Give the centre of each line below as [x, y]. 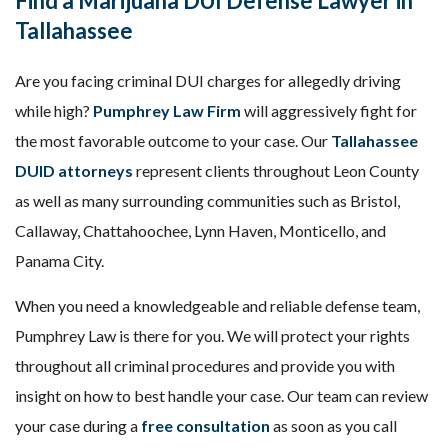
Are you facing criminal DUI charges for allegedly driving [208, 80]
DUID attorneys [74, 170]
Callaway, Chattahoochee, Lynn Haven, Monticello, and [200, 230]
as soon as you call [333, 425]
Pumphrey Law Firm [167, 110]
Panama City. [59, 260]
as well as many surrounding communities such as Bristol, [207, 200]
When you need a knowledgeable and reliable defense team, [217, 305]
